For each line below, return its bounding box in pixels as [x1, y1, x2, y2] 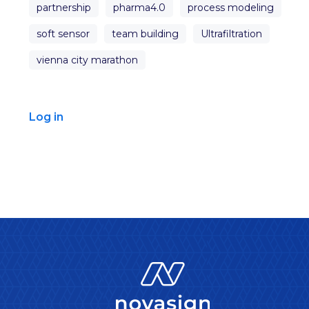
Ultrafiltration [201, 28, 263, 41]
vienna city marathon [37, 54, 139, 67]
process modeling [188, 1, 275, 14]
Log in [29, 110, 64, 124]
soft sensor [37, 28, 90, 41]
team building [112, 28, 179, 41]
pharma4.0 [113, 1, 166, 14]
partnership [37, 1, 92, 14]
